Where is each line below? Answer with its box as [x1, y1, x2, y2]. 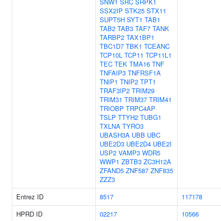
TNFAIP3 [100, 68, 126, 77]
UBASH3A [100, 130, 130, 140]
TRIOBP [100, 104, 124, 113]
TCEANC [144, 41, 170, 51]
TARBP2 [100, 33, 124, 42]
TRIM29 [132, 86, 154, 95]
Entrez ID [16, 192, 43, 201]
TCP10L [100, 50, 122, 60]
